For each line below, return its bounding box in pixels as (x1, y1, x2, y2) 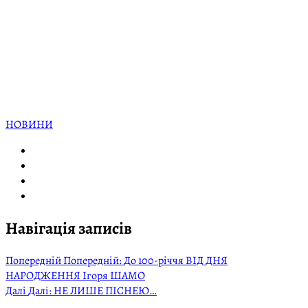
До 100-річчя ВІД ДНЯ (124, 252, 228, 268)
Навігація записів (5, 217, 132, 239)
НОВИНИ (5, 116, 53, 132)
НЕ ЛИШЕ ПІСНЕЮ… (54, 283, 157, 298)
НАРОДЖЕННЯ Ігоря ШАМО (5, 267, 145, 283)
